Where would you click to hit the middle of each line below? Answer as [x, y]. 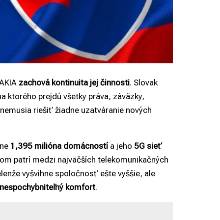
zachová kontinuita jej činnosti [74, 83]
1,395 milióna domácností [59, 146]
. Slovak [144, 83]
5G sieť [148, 146]
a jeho [121, 146]
